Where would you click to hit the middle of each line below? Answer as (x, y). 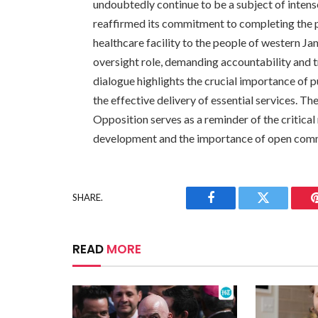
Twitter (281, 208)
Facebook (235, 208)
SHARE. (88, 198)
